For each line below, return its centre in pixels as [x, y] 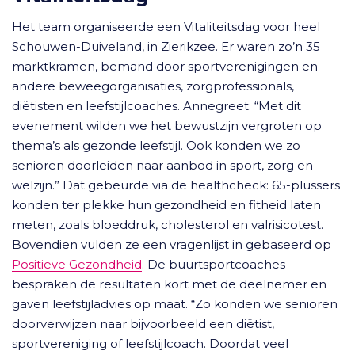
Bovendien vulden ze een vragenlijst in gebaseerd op [172, 244]
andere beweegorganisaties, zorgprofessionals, [153, 86]
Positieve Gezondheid [77, 264]
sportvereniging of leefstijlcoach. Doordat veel [150, 344]
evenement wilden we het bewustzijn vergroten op [167, 126]
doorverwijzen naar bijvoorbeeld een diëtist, [143, 324]
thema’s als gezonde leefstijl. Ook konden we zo [156, 145]
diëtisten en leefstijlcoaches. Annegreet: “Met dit [157, 106]
